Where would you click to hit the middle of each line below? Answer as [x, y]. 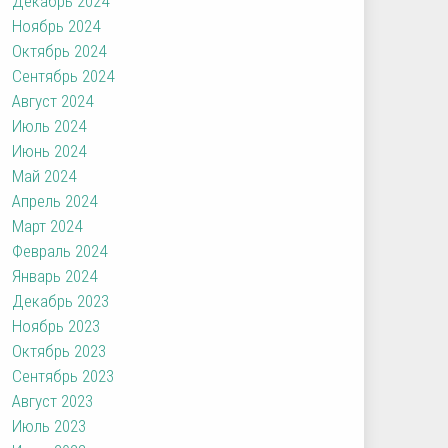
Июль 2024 [49, 125]
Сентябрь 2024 [63, 75]
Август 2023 [53, 400]
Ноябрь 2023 [56, 325]
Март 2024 [47, 225]
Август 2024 [53, 100]
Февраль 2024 [60, 250]
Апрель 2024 [55, 200]
